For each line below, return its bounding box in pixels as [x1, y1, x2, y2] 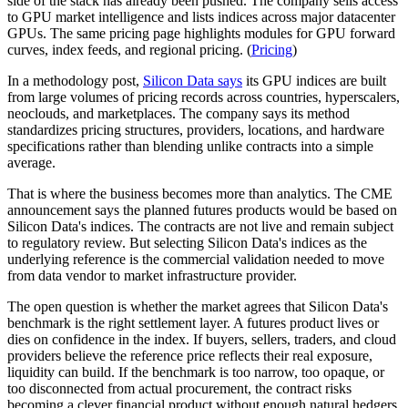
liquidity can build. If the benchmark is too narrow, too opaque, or [7, 363, 384, 380]
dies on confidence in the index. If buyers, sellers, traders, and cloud [7, 331, 396, 347]
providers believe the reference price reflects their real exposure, [7, 347, 372, 363]
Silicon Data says [143, 72, 242, 88]
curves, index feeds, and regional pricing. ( [7, 41, 251, 57]
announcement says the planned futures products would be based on [7, 201, 397, 218]
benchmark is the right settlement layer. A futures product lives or [7, 314, 379, 331]
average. [7, 154, 56, 170]
